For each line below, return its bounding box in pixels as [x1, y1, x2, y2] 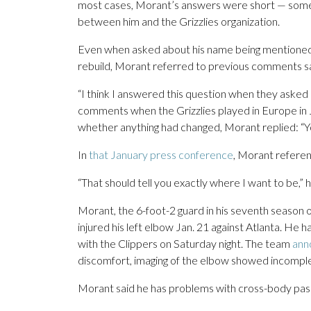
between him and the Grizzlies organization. [78, 15, 280, 28]
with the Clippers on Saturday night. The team [78, 237, 292, 251]
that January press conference [89, 148, 233, 162]
